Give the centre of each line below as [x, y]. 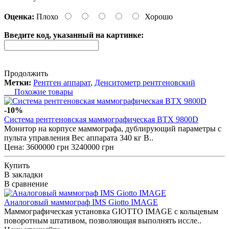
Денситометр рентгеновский [145, 82]
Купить [17, 165]
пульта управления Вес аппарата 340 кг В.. [79, 138]
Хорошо [159, 16]
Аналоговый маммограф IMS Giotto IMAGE [81, 202]
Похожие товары [39, 91]
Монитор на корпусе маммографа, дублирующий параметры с [113, 128]
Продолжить [26, 73]
